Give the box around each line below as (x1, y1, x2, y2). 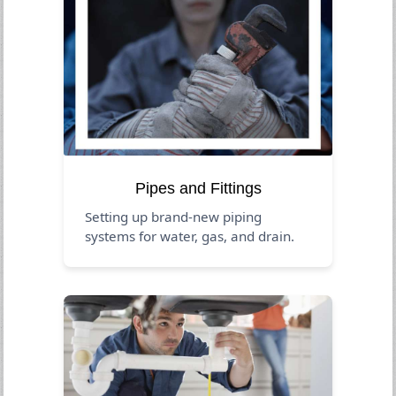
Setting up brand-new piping (85, 207, 263, 225)
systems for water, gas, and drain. (85, 226, 295, 245)
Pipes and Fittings (134, 179, 262, 197)
